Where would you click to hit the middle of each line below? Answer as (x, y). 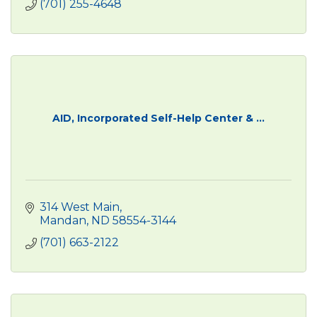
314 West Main (80, 207)
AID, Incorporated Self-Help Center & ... (158, 118)
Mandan (63, 220)
